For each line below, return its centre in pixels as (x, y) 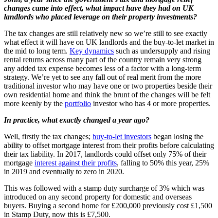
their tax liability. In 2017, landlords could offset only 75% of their (105, 154)
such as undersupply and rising (162, 51)
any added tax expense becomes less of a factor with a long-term (102, 69)
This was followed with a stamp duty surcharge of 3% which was (104, 188)
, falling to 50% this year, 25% (163, 163)
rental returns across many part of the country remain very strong (103, 60)
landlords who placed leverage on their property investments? (100, 17)
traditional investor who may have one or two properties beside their (108, 86)
